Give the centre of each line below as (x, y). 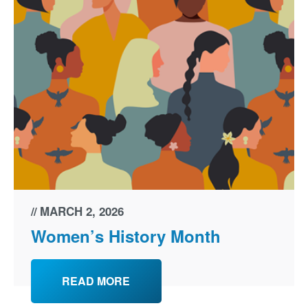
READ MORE (96, 280)
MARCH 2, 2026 (81, 211)
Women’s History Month (125, 235)
